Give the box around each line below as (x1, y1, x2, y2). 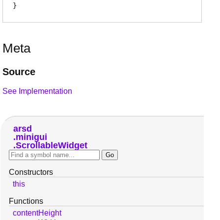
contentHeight (13, 208, 61, 217)
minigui (15, 132, 47, 142)
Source (2, 66, 35, 77)
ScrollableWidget (15, 140, 87, 150)
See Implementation (2, 86, 72, 95)
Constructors (9, 167, 53, 176)
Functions (9, 196, 43, 205)
